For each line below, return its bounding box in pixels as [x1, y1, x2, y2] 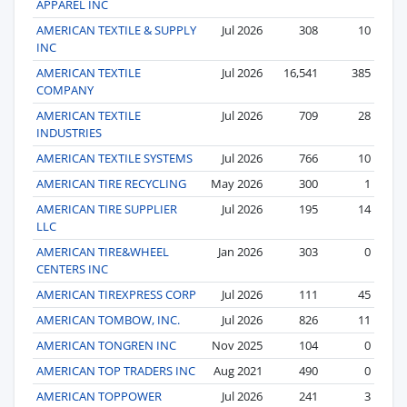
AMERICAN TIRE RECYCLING [36, 174, 186, 192]
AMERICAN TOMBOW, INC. [36, 311, 180, 328]
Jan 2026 [218, 243, 263, 260]
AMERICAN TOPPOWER [36, 387, 162, 404]
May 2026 [211, 174, 263, 192]
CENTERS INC [36, 260, 108, 277]
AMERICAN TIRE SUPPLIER [36, 200, 177, 217]
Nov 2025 [212, 336, 263, 353]
